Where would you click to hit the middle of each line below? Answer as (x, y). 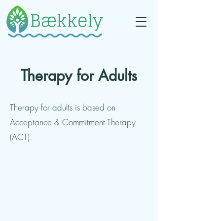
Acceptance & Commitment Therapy (73, 122)
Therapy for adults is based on (63, 107)
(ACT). (21, 137)
